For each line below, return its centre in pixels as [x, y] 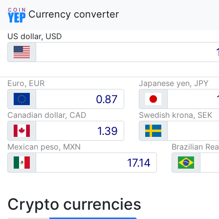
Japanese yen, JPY [174, 83]
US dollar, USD [35, 36]
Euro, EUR [26, 83]
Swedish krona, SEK [175, 115]
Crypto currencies [74, 204]
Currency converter [72, 14]
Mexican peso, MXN [44, 147]
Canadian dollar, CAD [47, 115]
